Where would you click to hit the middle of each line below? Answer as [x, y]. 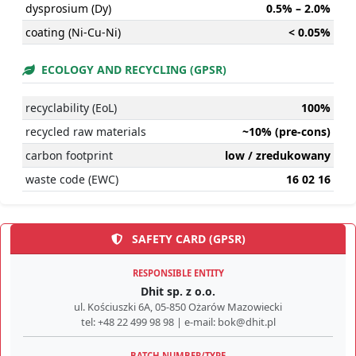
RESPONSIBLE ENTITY [178, 273]
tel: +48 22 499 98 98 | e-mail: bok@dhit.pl [178, 321]
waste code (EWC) [72, 179]
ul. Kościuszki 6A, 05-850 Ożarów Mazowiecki [178, 306]
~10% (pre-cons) [286, 131]
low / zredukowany [278, 155]
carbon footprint [69, 155]
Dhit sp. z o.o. [178, 291]
